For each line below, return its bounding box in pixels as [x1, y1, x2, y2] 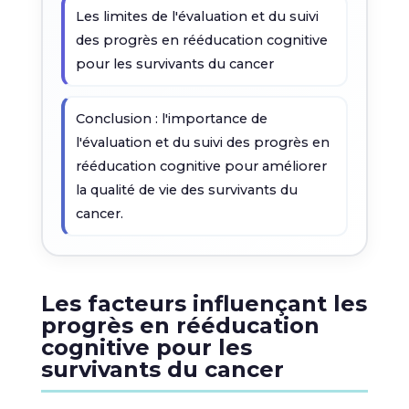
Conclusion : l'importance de [75, 110, 267, 127]
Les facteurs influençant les [40, 290, 367, 317]
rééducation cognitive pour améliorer [75, 158, 327, 174]
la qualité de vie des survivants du [75, 182, 298, 198]
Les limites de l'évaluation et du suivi [75, 8, 319, 25]
